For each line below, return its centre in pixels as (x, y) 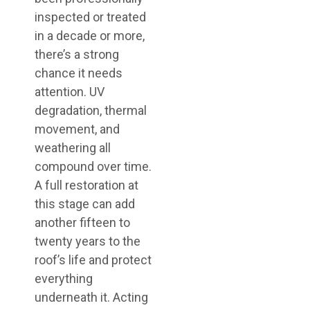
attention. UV (70, 92)
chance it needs (79, 73)
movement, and (77, 129)
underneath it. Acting (91, 297)
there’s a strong (77, 54)
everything (64, 279)
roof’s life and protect (93, 260)
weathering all (73, 148)
